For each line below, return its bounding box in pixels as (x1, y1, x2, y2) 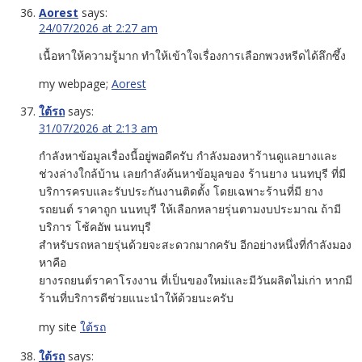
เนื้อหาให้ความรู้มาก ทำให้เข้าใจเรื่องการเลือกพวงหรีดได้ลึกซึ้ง (39, 47, 346, 63)
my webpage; (39, 75, 112, 91)
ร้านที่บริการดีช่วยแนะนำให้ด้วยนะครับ (39, 289, 234, 305)
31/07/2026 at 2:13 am (39, 120, 158, 136)
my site (39, 318, 80, 335)
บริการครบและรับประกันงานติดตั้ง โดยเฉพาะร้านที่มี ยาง (39, 183, 323, 199)
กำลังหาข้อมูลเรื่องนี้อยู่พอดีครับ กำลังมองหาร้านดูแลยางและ (39, 147, 338, 163)
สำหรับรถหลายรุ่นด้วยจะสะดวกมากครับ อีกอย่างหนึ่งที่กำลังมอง (39, 236, 351, 252)
